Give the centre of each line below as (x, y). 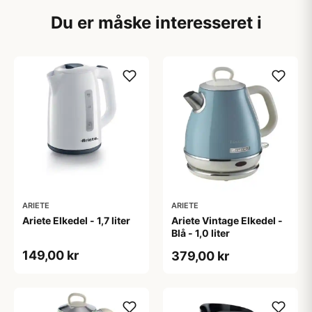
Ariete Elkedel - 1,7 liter (76, 220)
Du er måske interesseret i (156, 23)
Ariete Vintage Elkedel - (227, 220)
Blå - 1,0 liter (201, 233)
